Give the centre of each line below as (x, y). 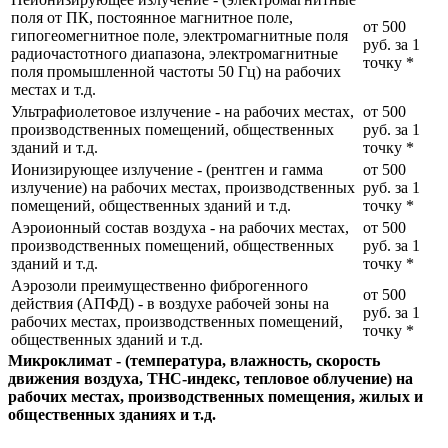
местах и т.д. (53, 89)
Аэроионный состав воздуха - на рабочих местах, (180, 227)
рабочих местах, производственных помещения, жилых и (215, 396)
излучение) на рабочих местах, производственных (183, 187)
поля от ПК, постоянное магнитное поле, (152, 17)
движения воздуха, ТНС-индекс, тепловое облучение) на (210, 378)
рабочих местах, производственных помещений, (177, 321)
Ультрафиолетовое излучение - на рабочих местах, (182, 111)
